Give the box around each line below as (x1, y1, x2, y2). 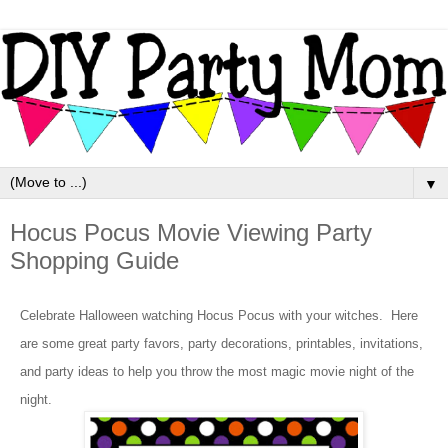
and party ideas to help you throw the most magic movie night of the (20, 364, 414, 380)
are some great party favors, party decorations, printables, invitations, (20, 336, 423, 352)
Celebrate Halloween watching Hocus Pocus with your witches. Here (20, 308, 418, 324)
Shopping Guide (10, 247, 179, 275)
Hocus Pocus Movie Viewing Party (10, 219, 372, 247)
